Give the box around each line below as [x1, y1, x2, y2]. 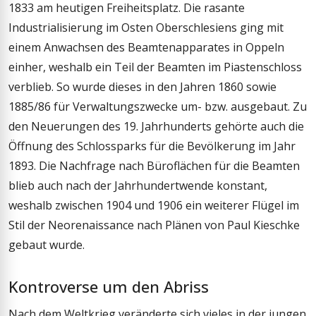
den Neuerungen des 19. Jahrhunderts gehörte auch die [8, 118, 304, 134]
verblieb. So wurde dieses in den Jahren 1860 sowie [8, 78, 276, 95]
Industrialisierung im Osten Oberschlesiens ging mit [8, 19, 284, 35]
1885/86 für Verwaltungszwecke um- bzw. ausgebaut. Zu [8, 98, 307, 114]
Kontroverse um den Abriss [8, 275, 209, 297]
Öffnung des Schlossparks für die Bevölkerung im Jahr [8, 138, 296, 154]
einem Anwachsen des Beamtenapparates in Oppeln [8, 39, 284, 55]
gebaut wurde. [8, 236, 85, 253]
